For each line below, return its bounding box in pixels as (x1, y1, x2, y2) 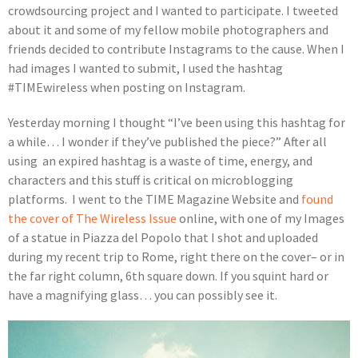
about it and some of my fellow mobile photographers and (8, 22, 328, 38)
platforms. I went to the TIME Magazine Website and (8, 191, 301, 208)
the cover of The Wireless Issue (8, 210, 177, 227)
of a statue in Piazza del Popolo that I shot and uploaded (8, 229, 318, 246)
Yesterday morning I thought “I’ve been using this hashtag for (8, 114, 345, 131)
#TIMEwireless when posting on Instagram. (8, 79, 245, 96)
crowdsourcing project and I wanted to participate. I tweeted (8, 2, 338, 19)
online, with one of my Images (177, 210, 344, 227)
